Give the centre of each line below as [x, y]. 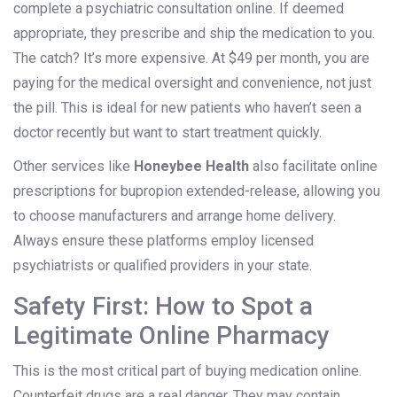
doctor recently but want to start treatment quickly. [167, 133]
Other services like [74, 167]
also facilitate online [313, 167]
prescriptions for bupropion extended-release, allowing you [197, 191]
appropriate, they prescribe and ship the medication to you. [194, 34]
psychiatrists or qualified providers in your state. [163, 266]
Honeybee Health [191, 167]
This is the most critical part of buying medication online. [187, 371]
